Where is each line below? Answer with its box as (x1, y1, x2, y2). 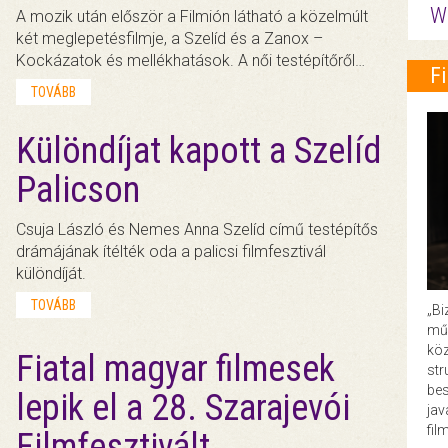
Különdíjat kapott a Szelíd (16, 129, 382, 172)
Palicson (16, 168, 141, 211)
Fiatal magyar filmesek (16, 347, 336, 390)
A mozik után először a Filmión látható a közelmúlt (16, 6, 369, 26)
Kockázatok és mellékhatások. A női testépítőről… (16, 50, 366, 70)
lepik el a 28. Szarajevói (16, 386, 351, 429)
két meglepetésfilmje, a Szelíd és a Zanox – (16, 28, 324, 48)
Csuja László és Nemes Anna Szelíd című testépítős (16, 219, 379, 239)
